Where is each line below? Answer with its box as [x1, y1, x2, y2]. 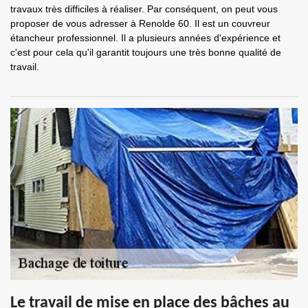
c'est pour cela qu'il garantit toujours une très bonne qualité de [10, 47, 281, 58]
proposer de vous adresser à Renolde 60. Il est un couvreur [10, 18, 270, 29]
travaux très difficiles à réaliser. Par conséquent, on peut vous [10, 3, 278, 14]
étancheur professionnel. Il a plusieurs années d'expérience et [10, 32, 280, 43]
